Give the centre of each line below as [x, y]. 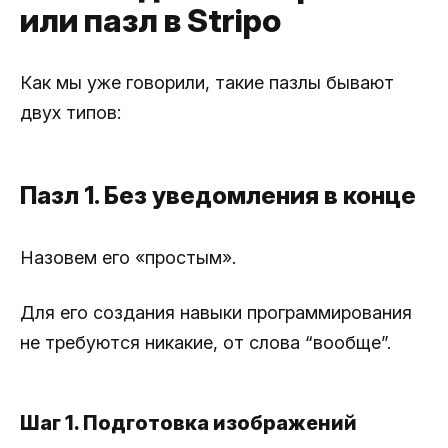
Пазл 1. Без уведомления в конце [218, 196]
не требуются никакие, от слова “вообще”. [205, 343]
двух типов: [70, 113]
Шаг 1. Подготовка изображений [188, 423]
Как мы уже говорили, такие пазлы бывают [207, 83]
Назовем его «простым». [128, 258]
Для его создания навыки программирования [216, 313]
